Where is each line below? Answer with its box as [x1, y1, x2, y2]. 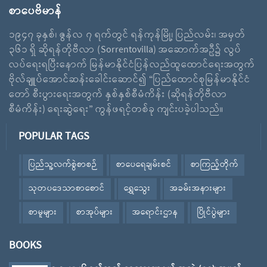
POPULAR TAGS [18, 127, 89, 145]
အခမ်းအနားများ [170, 181, 226, 195]
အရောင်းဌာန [132, 205, 178, 219]
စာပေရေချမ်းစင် [116, 157, 172, 172]
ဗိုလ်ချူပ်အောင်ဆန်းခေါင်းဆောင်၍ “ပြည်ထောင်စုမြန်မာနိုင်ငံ [9, 72, 250, 88]
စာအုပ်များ [76, 205, 113, 219]
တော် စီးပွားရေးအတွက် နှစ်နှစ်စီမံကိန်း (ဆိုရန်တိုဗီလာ [9, 86, 227, 103]
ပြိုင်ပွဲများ [197, 205, 231, 219]
